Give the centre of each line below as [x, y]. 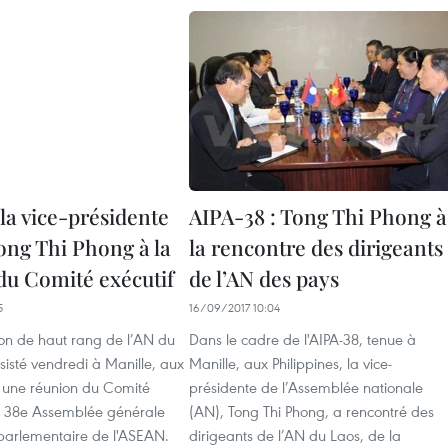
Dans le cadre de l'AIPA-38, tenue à [302, 339]
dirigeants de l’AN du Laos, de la [295, 435]
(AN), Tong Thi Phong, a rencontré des [311, 411]
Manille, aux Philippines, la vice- [290, 363]
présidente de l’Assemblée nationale [306, 387]
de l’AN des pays [264, 278]
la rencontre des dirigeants [316, 247]
